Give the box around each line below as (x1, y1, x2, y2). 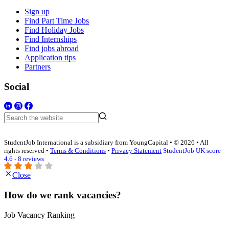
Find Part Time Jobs (25, 16, 89, 25)
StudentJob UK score (163, 146, 221, 154)
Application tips (25, 53, 76, 62)
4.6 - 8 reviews (4, 154, 44, 163)
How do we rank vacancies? (4, 189, 121, 200)
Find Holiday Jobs (25, 26, 84, 34)
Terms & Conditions (50, 146, 106, 154)
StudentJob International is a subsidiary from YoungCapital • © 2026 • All (4, 138, 209, 146)
